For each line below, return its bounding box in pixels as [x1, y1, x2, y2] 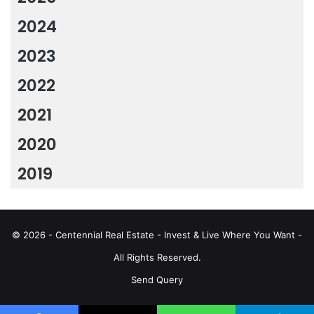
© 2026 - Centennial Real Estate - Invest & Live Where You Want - [12, 229, 302, 241]
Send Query [131, 274, 183, 286]
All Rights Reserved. [113, 252, 201, 264]
